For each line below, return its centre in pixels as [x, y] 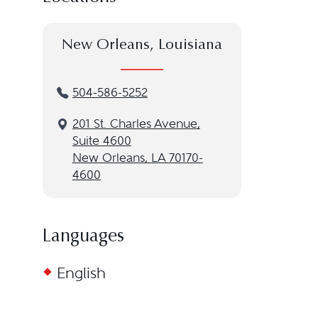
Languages [83, 237]
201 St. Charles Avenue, [136, 124]
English [81, 273]
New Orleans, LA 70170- [137, 158]
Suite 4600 [102, 141]
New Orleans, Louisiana [142, 46]
